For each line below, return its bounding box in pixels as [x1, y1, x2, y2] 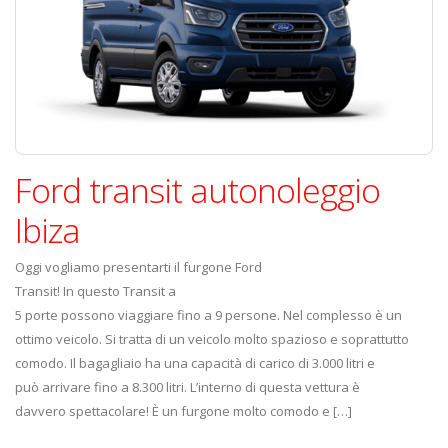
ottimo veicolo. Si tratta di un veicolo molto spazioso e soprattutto [15, 330, 409, 348]
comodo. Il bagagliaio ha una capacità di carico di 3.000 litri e [15, 354, 375, 372]
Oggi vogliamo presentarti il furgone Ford [15, 258, 262, 276]
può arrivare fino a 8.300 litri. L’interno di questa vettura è [15, 378, 360, 396]
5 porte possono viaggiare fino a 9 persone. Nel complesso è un [15, 306, 402, 324]
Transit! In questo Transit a [15, 282, 176, 300]
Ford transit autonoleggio [15, 167, 380, 213]
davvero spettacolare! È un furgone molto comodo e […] [15, 402, 352, 420]
